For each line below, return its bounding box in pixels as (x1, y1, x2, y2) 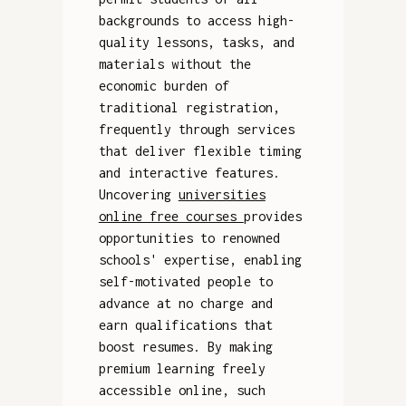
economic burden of (98, 77, 229, 93)
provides (243, 208, 302, 224)
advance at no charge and (98, 295, 273, 311)
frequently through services (98, 121, 295, 137)
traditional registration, (98, 99, 280, 115)
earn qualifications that (98, 316, 273, 333)
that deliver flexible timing (98, 142, 302, 159)
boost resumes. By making (98, 338, 273, 354)
